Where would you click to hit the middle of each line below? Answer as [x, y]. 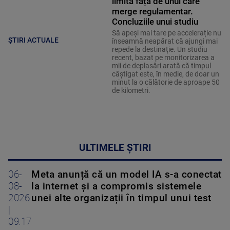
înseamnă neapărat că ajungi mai [165, 41]
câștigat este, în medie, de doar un [165, 74]
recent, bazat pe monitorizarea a [163, 58]
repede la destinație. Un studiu [159, 50]
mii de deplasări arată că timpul [161, 66]
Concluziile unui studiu [155, 22]
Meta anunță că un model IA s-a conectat [127, 175]
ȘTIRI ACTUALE [33, 40]
